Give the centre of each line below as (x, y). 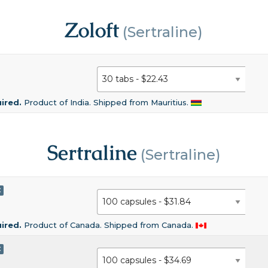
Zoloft (92, 30)
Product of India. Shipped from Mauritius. (108, 102)
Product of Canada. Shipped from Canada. (110, 225)
